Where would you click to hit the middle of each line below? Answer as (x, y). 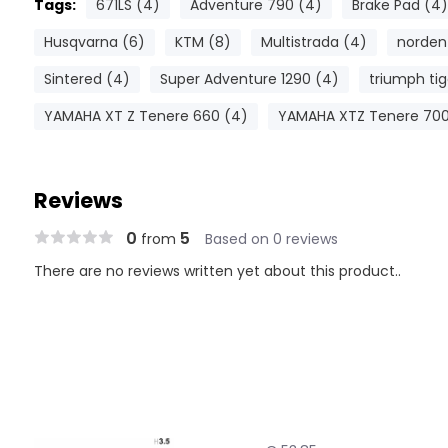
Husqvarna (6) (94, 42)
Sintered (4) (86, 79)
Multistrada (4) (313, 42)
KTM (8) (202, 42)
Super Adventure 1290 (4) (249, 79)
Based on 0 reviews (271, 239)
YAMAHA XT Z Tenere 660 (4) (145, 116)
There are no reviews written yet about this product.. (217, 271)
